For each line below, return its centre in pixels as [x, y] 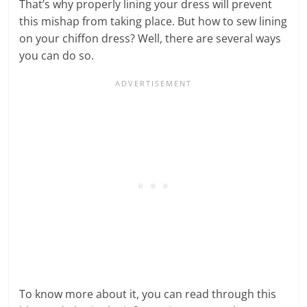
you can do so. [58, 56]
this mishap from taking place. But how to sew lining [153, 22]
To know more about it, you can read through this [148, 294]
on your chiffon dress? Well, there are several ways [150, 39]
